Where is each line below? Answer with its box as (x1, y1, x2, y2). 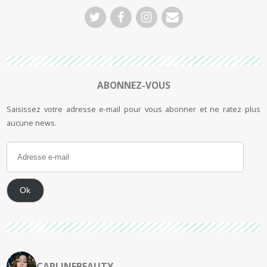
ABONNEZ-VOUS (97, 79, 170, 92)
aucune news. (7, 117, 57, 128)
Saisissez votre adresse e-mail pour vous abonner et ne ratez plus (7, 103, 260, 114)
